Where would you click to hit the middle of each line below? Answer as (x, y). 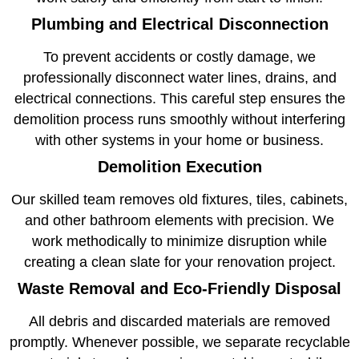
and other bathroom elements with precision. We (179, 221)
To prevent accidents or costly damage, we (179, 57)
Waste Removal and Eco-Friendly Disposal (179, 289)
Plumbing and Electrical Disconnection (179, 24)
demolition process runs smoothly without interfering (179, 120)
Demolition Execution (179, 167)
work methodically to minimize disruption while (179, 242)
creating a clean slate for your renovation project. (179, 262)
